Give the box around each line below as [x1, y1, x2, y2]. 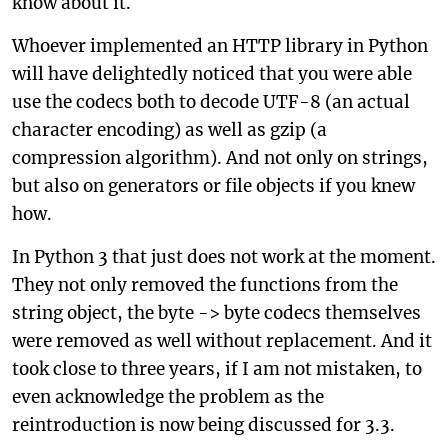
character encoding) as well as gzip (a [12, 119, 327, 141]
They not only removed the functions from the [12, 274, 398, 296]
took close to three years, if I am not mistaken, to [12, 358, 422, 380]
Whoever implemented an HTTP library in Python [12, 35, 428, 57]
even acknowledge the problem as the [12, 386, 324, 408]
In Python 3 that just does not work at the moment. [12, 246, 436, 268]
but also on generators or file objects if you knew [12, 175, 415, 197]
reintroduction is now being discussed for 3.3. [12, 414, 395, 436]
